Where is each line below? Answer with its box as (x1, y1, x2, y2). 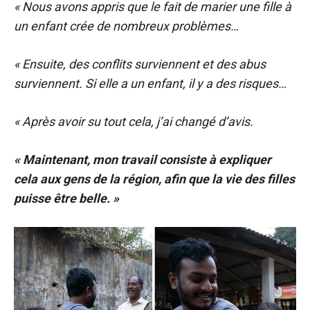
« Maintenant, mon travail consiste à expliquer (14, 152, 271, 167)
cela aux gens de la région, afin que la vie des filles (14, 172, 295, 186)
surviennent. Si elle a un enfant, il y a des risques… (14, 76, 286, 91)
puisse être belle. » (14, 191, 119, 206)
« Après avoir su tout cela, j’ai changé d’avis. (14, 114, 253, 129)
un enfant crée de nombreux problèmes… (14, 19, 239, 33)
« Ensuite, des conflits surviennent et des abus (14, 57, 266, 71)
